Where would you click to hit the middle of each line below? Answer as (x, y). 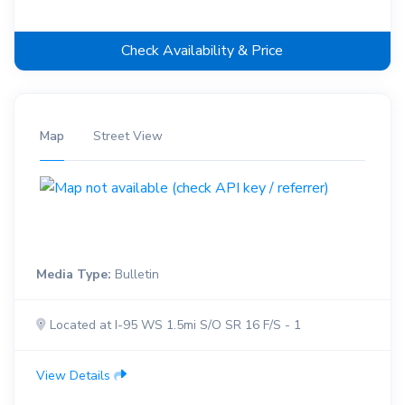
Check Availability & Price (202, 51)
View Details (75, 376)
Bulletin (135, 275)
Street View (128, 137)
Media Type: (74, 275)
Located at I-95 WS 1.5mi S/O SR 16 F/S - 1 (174, 325)
